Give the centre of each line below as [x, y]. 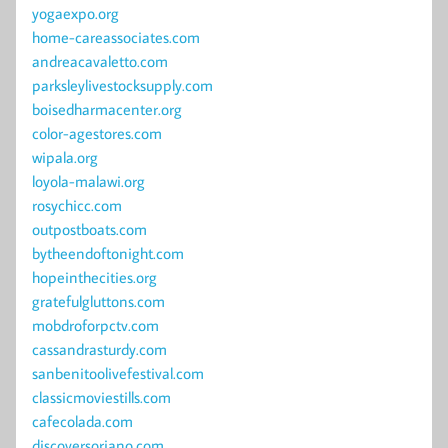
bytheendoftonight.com [108, 253]
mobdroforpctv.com [95, 325]
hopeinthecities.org [94, 277]
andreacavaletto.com [100, 61]
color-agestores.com [97, 133]
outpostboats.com [89, 229]
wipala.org [65, 157]
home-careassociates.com [116, 37]
